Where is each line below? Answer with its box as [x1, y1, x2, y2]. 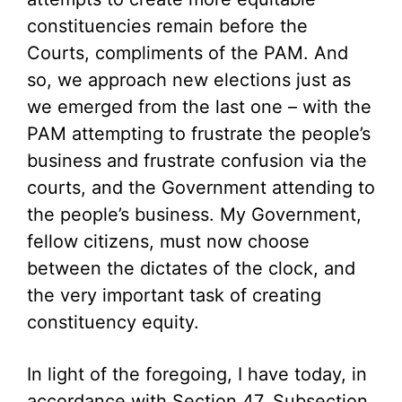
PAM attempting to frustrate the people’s [27, 123, 371, 144]
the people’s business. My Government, [27, 204, 362, 225]
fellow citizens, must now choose [27, 231, 310, 252]
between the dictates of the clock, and [27, 258, 355, 279]
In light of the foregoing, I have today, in [27, 363, 367, 385]
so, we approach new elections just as [27, 69, 351, 91]
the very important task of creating [27, 284, 321, 306]
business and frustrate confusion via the [27, 150, 367, 171]
